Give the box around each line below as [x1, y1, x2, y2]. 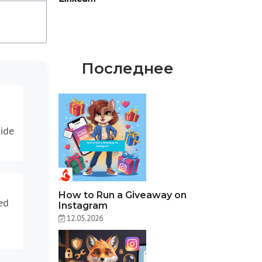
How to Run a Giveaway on [58, 189, 187, 201]
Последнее [81, 58, 174, 78]
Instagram [58, 199, 108, 211]
